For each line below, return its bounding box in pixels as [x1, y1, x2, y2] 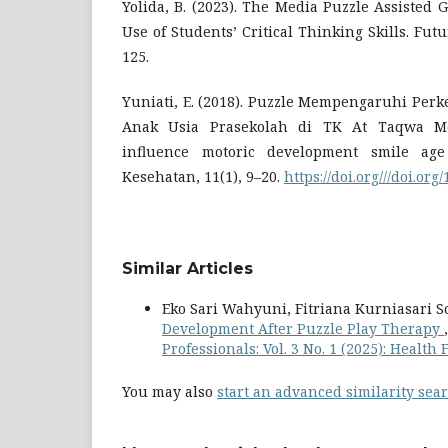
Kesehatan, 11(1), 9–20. [122, 167, 284, 187]
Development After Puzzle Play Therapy [162, 319, 444, 339]
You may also [122, 382, 217, 402]
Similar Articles [122, 259, 253, 279]
